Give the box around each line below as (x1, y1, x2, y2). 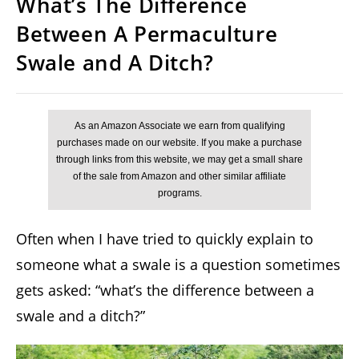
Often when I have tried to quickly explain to (16, 229, 313, 249)
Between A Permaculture (16, 19, 278, 49)
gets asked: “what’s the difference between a (16, 280, 314, 301)
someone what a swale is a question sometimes (16, 255, 341, 275)
